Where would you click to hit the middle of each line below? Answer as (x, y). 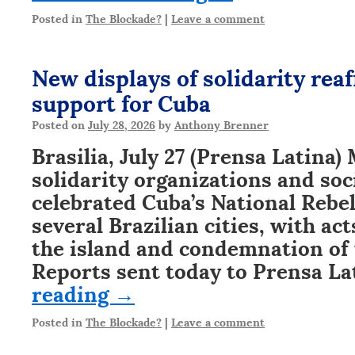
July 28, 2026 (122, 124)
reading (73, 292)
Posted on (58, 124)
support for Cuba (121, 101)
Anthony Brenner (221, 124)
